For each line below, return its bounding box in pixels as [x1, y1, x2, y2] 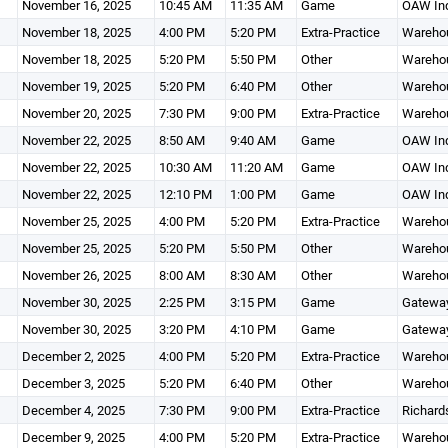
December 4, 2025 [21, 401, 125, 419]
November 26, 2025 [21, 266, 131, 284]
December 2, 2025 [21, 347, 125, 365]
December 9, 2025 [21, 428, 125, 446]
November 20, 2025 [21, 104, 131, 122]
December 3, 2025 [21, 374, 125, 392]
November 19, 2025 [21, 77, 131, 95]
